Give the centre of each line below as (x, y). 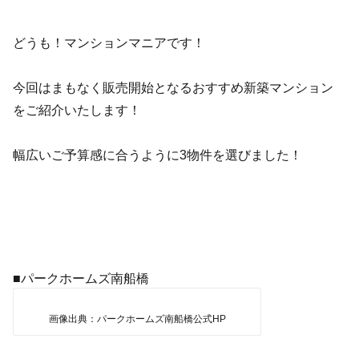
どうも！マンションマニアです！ (109, 43)
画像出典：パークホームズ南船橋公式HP (137, 319)
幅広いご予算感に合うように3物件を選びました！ (158, 155)
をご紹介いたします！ (77, 110)
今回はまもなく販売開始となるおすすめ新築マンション (173, 88)
